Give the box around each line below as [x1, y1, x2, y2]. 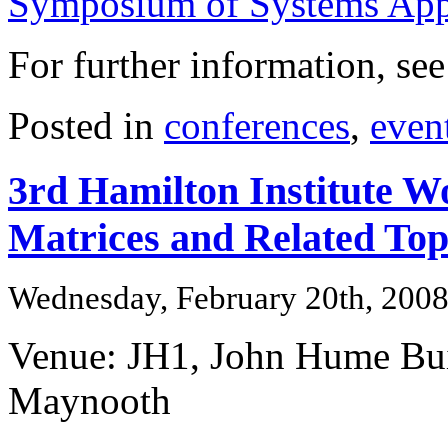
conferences [164, 104, 350, 148]
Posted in [8, 104, 164, 148]
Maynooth [8, 378, 171, 422]
